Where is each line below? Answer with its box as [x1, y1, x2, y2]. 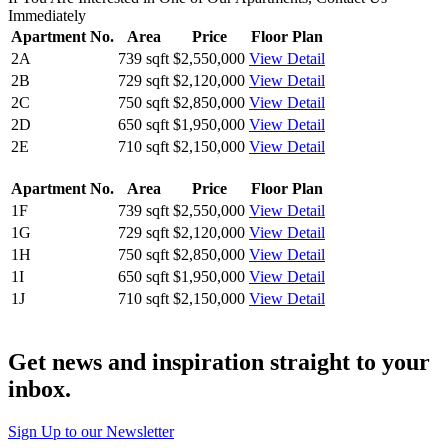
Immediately [8, 7, 86, 25]
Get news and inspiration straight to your [8, 349, 430, 376]
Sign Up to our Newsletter [8, 423, 174, 441]
